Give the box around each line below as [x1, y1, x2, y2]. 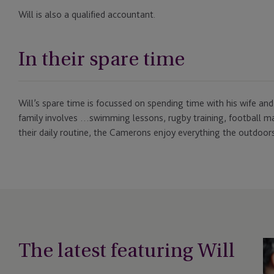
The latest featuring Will [18, 235, 235, 266]
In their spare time [18, 43, 185, 75]
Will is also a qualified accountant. [18, 9, 155, 21]
